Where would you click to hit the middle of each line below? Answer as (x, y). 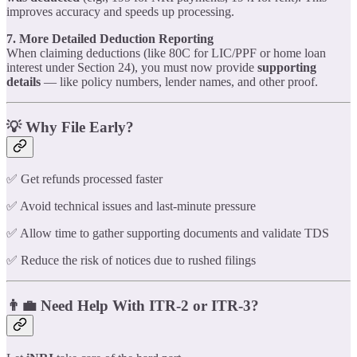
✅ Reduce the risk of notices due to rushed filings (131, 261)
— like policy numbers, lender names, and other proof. (179, 81)
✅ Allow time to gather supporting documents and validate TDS (168, 233)
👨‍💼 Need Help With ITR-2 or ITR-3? (133, 306)
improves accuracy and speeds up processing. (120, 11)
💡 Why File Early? (70, 127)
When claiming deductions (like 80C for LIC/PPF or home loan (166, 53)
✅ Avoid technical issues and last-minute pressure (131, 206)
